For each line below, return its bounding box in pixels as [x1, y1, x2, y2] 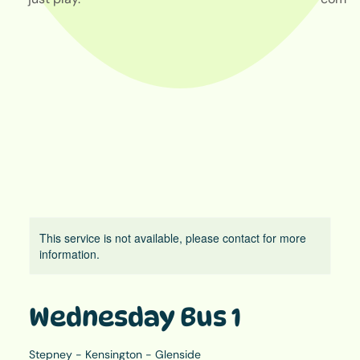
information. [39, 245, 100, 262]
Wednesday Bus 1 [29, 301, 241, 333]
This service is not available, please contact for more [39, 229, 306, 246]
